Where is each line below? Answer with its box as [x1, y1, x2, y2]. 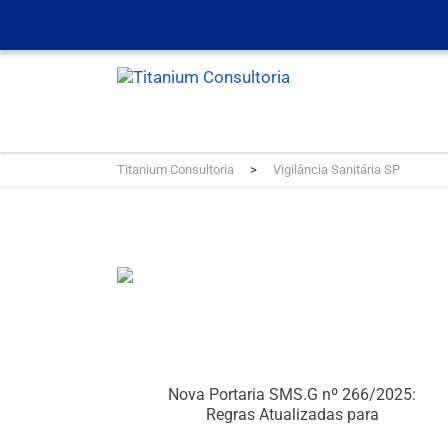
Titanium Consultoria [117, 161, 234, 177]
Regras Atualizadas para [205, 405, 379, 424]
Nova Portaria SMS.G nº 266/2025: [168, 385, 416, 404]
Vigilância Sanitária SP [273, 161, 400, 177]
